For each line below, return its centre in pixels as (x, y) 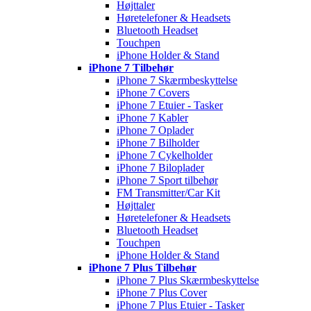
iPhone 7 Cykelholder (165, 155)
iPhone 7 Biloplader (160, 168)
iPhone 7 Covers (153, 93)
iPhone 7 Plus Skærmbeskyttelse (188, 280)
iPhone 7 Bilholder (158, 143)
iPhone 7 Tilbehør (131, 68)
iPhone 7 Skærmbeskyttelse (177, 80)
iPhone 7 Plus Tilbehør (143, 268)
